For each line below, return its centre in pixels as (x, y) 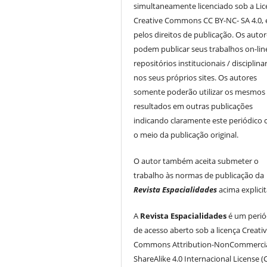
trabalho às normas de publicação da (199, 176)
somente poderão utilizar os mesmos (200, 92)
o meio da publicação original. (186, 135)
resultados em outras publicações (193, 106)
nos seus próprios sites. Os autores (195, 78)
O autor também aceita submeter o (196, 161)
